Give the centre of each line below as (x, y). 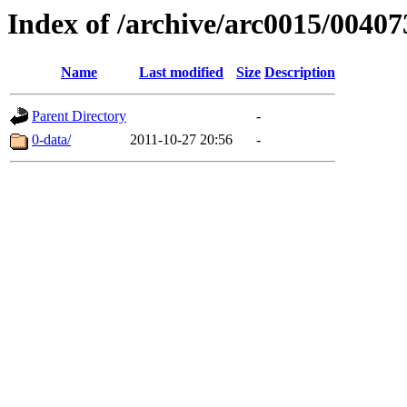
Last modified (181, 73)
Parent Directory (79, 116)
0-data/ (51, 140)
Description (300, 73)
